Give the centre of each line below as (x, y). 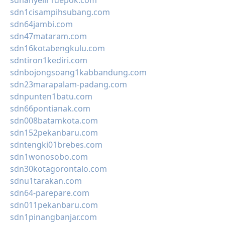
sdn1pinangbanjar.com (53, 217)
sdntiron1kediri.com (49, 60)
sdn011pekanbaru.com (54, 205)
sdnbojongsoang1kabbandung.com (78, 72)
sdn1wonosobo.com (49, 157)
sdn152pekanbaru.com (54, 133)
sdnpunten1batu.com (51, 96)
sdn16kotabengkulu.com (58, 48)
